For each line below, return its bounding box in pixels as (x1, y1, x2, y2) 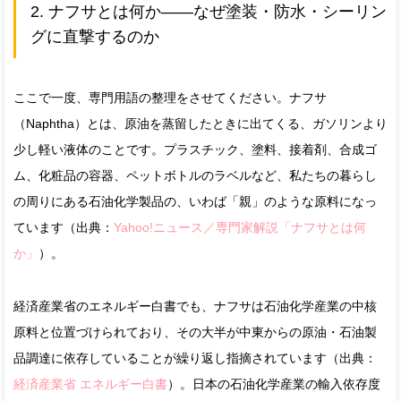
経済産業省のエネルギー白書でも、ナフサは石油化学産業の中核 (13, 298, 377, 313)
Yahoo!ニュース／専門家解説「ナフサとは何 (114, 219, 366, 235)
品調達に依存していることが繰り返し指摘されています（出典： (13, 350, 377, 365)
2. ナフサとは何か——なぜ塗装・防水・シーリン (30, 2, 387, 21)
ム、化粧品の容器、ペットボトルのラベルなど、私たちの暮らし (13, 167, 377, 183)
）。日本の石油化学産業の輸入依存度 (167, 376, 380, 391)
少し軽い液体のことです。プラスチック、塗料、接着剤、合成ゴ (13, 141, 377, 157)
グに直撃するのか (30, 27, 159, 46)
